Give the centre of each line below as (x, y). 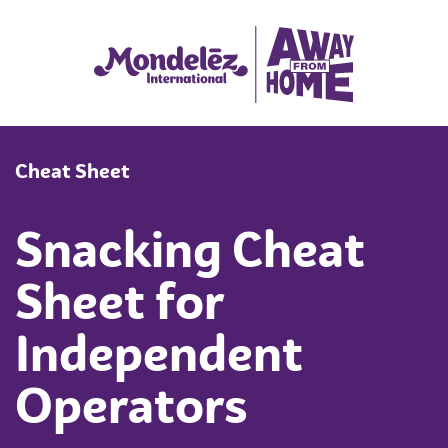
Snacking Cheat (190, 253)
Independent (159, 357)
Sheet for (119, 305)
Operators (131, 409)
